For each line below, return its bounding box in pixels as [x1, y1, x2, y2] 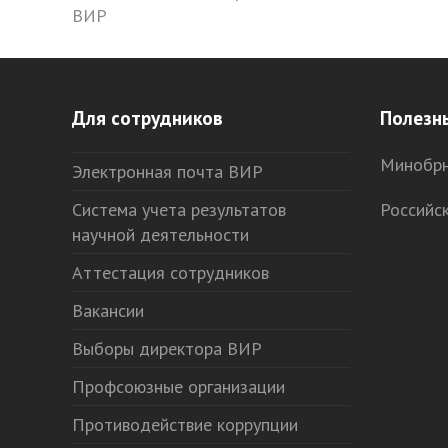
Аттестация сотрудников [72, 261, 269, 284]
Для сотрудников [72, 105, 223, 130]
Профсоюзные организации [72, 375, 285, 398]
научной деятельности [72, 223, 249, 246]
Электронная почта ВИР [72, 160, 263, 183]
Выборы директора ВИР [72, 337, 262, 360]
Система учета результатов [72, 198, 286, 221]
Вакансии [72, 299, 144, 322]
